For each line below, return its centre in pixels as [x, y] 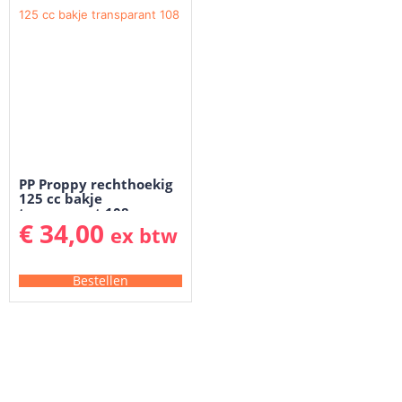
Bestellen [100, 280]
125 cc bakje [61, 199]
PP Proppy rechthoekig [96, 184]
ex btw [144, 235]
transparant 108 [74, 213]
